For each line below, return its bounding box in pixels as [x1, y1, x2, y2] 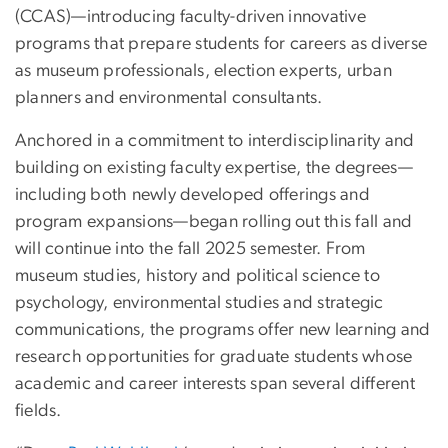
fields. [15, 402, 62, 421]
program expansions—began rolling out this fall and [15, 213, 413, 232]
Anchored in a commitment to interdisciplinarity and [15, 132, 415, 151]
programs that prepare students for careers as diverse [15, 35, 428, 54]
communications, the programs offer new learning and [15, 321, 431, 340]
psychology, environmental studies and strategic [15, 294, 384, 313]
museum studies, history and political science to [15, 267, 380, 286]
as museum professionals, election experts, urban [15, 62, 392, 81]
